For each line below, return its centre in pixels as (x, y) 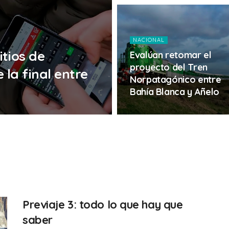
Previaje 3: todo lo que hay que (103, 204)
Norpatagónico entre (176, 79)
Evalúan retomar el (171, 55)
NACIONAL (149, 40)
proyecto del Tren (169, 67)
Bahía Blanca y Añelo (175, 92)
